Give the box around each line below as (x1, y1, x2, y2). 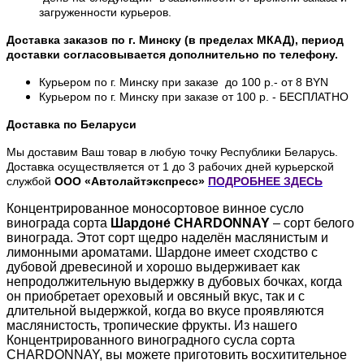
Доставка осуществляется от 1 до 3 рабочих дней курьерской (6, 159, 334, 173)
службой (6, 174, 54, 188)
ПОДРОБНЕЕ (208, 174, 284, 188)
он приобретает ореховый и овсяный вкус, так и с (6, 288, 305, 303)
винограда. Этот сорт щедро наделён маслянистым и (6, 230, 328, 245)
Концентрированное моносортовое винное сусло (6, 201, 304, 215)
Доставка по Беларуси (6, 117, 136, 131)
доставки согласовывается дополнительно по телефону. (6, 47, 338, 61)
